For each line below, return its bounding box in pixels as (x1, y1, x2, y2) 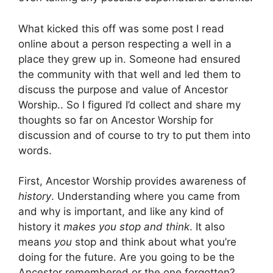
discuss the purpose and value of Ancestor (18, 83, 228, 96)
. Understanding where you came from (51, 190, 240, 203)
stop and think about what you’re (72, 236, 236, 249)
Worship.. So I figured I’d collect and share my (18, 98, 241, 111)
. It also (190, 221, 225, 233)
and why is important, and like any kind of (18, 205, 224, 218)
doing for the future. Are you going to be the (18, 251, 235, 264)
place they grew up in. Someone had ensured (18, 52, 241, 65)
